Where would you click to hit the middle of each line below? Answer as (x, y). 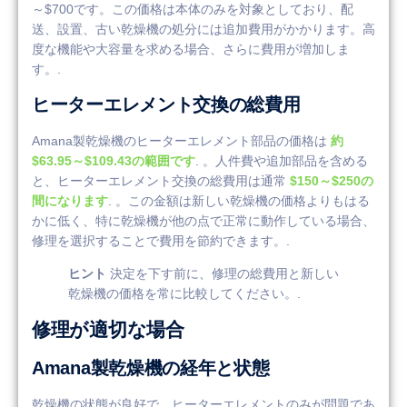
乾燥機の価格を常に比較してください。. (184, 294)
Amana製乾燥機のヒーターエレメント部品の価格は (181, 140)
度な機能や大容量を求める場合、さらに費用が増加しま (191, 50)
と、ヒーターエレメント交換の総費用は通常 (161, 180)
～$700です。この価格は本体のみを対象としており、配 (193, 10)
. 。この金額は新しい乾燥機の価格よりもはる (239, 200)
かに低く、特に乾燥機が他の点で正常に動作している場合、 (203, 220)
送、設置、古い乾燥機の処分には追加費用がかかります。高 (203, 30)
